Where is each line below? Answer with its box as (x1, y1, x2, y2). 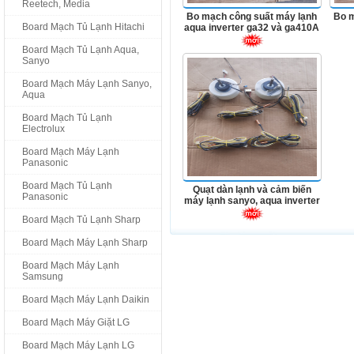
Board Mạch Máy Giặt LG (22, 317, 130, 328)
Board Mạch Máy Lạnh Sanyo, (22, 78, 152, 89)
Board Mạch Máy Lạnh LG (22, 340, 134, 351)
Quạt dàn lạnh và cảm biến (193, 184, 311, 195)
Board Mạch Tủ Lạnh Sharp (22, 214, 141, 225)
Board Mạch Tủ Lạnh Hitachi (22, 21, 145, 32)
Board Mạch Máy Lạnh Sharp (22, 237, 148, 248)
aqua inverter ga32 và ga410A (184, 22, 320, 33)
